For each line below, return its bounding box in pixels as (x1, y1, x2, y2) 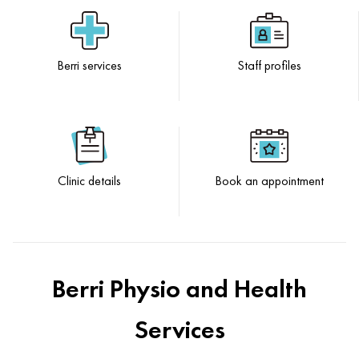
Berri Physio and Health (52, 272, 307, 305)
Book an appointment (215, 171, 324, 189)
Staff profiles (236, 56, 301, 74)
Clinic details (58, 171, 121, 189)
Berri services (57, 56, 122, 74)
